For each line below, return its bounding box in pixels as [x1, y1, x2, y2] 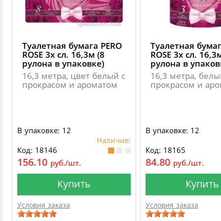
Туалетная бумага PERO [22, 40, 122, 51]
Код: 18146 [17, 145, 57, 155]
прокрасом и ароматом [22, 79, 117, 90]
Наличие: [97, 135, 131, 145]
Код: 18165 [146, 145, 185, 155]
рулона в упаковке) [22, 58, 104, 69]
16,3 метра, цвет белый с [22, 70, 125, 81]
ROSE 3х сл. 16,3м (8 [22, 49, 105, 60]
